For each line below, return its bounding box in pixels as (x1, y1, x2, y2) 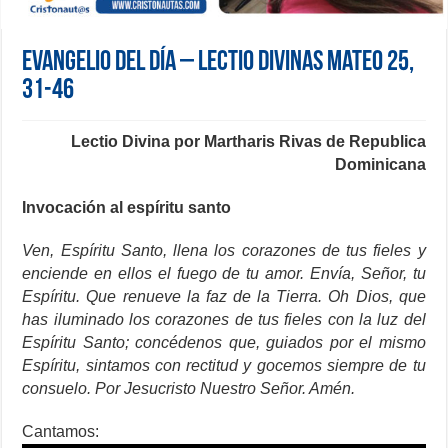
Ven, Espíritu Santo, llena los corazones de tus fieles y (22, 241, 426, 259)
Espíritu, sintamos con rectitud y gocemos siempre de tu (22, 356, 426, 374)
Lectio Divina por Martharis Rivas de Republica (70, 132, 426, 150)
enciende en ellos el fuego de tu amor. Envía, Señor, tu (22, 264, 426, 282)
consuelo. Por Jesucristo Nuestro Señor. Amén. (22, 379, 356, 397)
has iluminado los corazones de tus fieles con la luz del (22, 310, 426, 328)
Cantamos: (22, 422, 104, 440)
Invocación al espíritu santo (22, 198, 232, 216)
